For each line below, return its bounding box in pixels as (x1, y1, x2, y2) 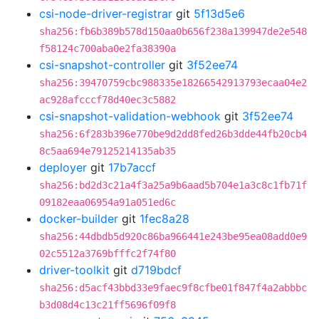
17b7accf (108, 160, 156, 174)
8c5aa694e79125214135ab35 (39, 145, 176, 157)
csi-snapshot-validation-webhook (39, 109, 221, 123)
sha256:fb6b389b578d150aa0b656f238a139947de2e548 (39, 26, 307, 37)
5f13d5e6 (194, 6, 245, 21)
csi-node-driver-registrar (39, 6, 172, 21)
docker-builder (39, 211, 118, 226)
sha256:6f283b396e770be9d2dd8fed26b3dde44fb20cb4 (39, 128, 307, 140)
